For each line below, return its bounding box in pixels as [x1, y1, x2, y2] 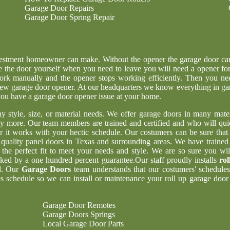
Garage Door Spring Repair [25, 13, 114, 22]
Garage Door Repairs [25, 4, 94, 12]
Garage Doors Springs [43, 210, 115, 219]
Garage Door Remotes [43, 201, 116, 209]
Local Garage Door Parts [43, 219, 124, 228]
